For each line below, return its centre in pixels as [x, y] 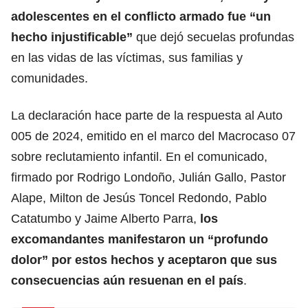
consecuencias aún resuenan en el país [127, 280]
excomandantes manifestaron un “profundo [140, 239]
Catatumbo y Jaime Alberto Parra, [106, 218]
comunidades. [49, 78]
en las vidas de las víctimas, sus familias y [127, 57]
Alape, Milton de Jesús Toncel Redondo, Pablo [139, 198]
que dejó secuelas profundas [213, 37]
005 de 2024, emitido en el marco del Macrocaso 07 [153, 136]
